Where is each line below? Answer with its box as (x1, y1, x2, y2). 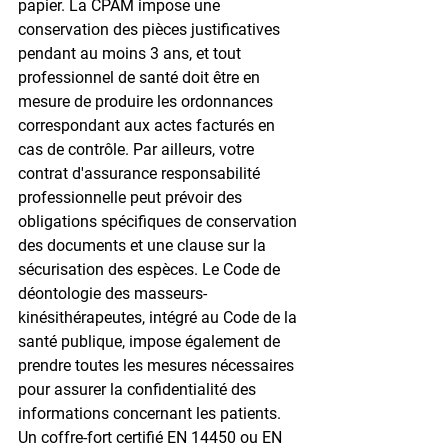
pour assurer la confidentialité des (18, 379, 260, 399)
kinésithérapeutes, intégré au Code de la (18, 307, 301, 327)
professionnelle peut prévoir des (18, 187, 246, 207)
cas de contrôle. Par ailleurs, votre (18, 139, 258, 159)
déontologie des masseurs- (18, 283, 207, 303)
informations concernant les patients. (18, 403, 285, 423)
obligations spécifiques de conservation (18, 211, 301, 231)
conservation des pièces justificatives (18, 19, 284, 39)
